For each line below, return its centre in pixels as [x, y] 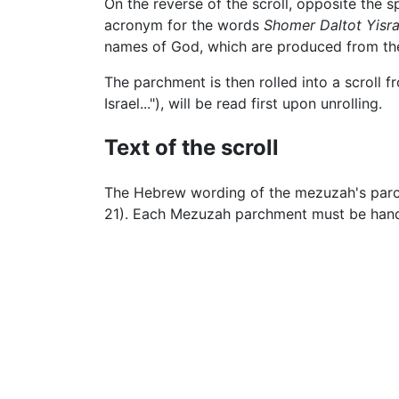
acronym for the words [184, 25]
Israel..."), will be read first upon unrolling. [243, 104]
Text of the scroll [191, 148]
